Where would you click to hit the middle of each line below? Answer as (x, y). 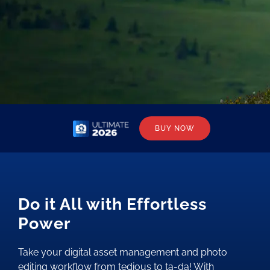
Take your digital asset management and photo (122, 252)
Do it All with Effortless (112, 204)
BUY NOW (174, 128)
